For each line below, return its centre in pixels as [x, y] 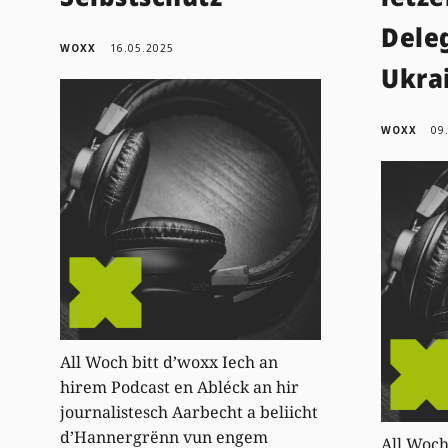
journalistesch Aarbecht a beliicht [189, 411]
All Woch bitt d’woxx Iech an [169, 361]
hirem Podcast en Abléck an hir [180, 386]
